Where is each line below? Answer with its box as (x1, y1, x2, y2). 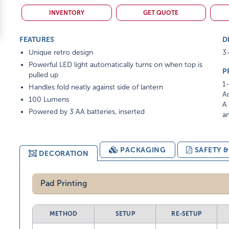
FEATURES (19, 35, 55, 43)
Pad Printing (40, 179, 87, 188)
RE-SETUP (171, 210, 202, 217)
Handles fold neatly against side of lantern (29, 83, 164, 91)
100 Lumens (29, 96, 70, 103)
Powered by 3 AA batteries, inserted (29, 108, 145, 116)
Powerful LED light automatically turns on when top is (29, 61, 203, 68)
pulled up (29, 71, 59, 79)
